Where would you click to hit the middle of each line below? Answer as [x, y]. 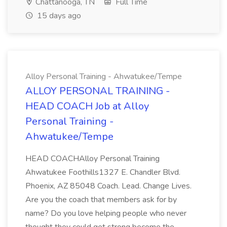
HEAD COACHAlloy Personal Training [92, 159]
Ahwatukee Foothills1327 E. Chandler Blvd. [103, 172]
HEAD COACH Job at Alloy [87, 106]
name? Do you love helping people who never [106, 213]
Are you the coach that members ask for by [101, 200]
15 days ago [58, 16]
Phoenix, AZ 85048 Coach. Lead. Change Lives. [108, 186]
